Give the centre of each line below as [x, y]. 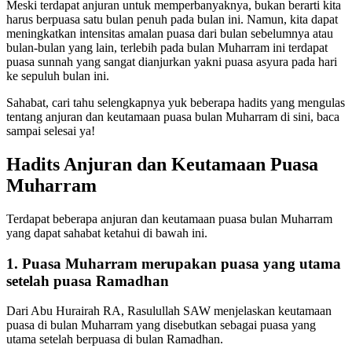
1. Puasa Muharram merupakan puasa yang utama [174, 263]
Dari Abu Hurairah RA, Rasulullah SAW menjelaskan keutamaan [169, 311]
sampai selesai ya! [51, 130]
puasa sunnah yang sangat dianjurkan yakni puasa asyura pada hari [172, 61]
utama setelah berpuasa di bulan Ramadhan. [116, 339]
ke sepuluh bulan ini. [58, 75]
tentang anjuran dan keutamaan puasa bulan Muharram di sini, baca [173, 116]
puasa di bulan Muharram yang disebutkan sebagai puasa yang [161, 325]
